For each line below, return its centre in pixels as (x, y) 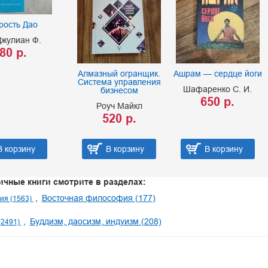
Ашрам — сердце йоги (217, 74)
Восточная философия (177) (98, 198)
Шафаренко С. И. (218, 89)
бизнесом (119, 90)
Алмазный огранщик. (119, 74)
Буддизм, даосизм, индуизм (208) (95, 222)
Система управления (119, 82)
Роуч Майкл (119, 106)
